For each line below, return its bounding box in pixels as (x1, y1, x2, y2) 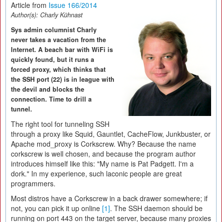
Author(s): (11, 10, 40, 19)
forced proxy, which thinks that (11, 65, 106, 74)
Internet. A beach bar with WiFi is (11, 45, 113, 54)
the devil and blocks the (11, 85, 84, 94)
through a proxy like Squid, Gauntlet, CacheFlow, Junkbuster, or (11, 129, 211, 139)
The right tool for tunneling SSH (11, 119, 110, 129)
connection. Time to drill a (11, 95, 92, 104)
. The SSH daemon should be (110, 203, 203, 213)
